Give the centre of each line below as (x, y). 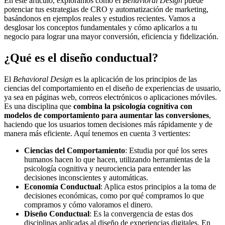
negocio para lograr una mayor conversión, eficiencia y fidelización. (111, 37)
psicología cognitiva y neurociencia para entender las (107, 168)
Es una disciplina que (39, 106)
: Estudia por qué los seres (166, 150)
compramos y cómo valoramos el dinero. (88, 204)
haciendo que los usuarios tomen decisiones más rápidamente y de (108, 124)
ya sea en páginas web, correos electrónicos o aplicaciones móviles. (110, 97)
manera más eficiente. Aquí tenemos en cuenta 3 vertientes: (97, 133)
